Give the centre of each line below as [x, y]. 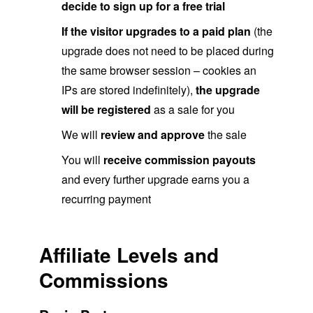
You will [82, 159]
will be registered [106, 109]
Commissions [104, 279]
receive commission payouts [180, 159]
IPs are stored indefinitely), [129, 89]
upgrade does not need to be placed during [168, 50]
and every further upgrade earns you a [155, 179]
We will [81, 134]
